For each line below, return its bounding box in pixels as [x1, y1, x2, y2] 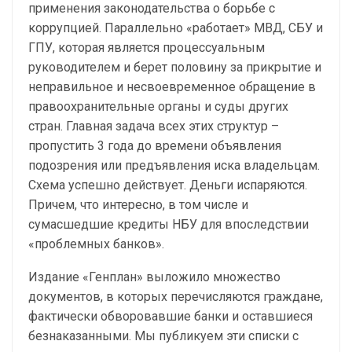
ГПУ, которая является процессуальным [28, 40, 265, 55]
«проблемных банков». [28, 236, 164, 251]
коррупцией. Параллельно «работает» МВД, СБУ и [28, 20, 323, 35]
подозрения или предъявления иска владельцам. [28, 158, 320, 173]
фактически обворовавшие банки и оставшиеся [28, 309, 313, 324]
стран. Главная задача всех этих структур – [28, 119, 279, 134]
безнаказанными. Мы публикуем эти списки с [28, 328, 299, 343]
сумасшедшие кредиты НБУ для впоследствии [28, 217, 309, 232]
